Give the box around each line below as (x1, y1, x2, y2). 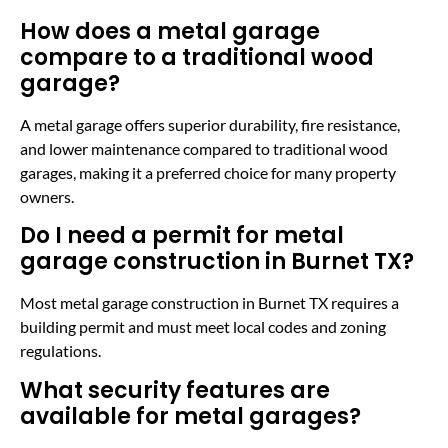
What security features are (20, 374, 330, 406)
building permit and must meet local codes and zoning (20, 317, 386, 337)
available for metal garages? (20, 400, 361, 432)
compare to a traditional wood (20, 42, 374, 74)
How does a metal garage (20, 16, 320, 48)
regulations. (20, 341, 101, 361)
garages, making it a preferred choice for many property (20, 163, 396, 183)
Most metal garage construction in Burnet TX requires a (20, 293, 399, 313)
